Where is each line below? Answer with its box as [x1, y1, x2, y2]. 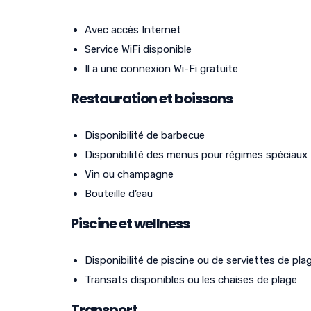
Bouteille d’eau [85, 187, 153, 200]
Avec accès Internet [85, 23, 181, 36]
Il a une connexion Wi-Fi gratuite [85, 62, 238, 75]
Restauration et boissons [71, 88, 233, 108]
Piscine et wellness [71, 213, 190, 233]
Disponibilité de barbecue [85, 128, 205, 142]
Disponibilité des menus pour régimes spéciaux [85, 148, 308, 161]
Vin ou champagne [85, 167, 174, 180]
